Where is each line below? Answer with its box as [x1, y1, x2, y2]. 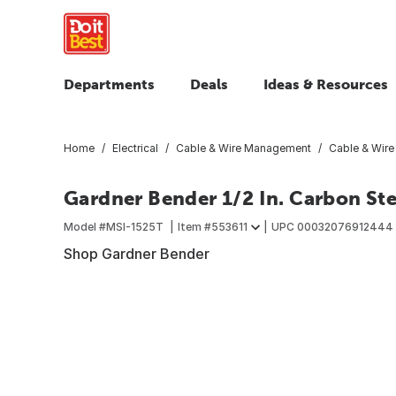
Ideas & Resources [263, 76, 388, 92]
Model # [64, 219, 106, 233]
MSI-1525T [106, 219, 164, 233]
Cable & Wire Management [176, 141, 311, 155]
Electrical [112, 141, 158, 155]
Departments [64, 76, 155, 92]
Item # [178, 219, 211, 233]
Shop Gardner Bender [64, 244, 209, 263]
